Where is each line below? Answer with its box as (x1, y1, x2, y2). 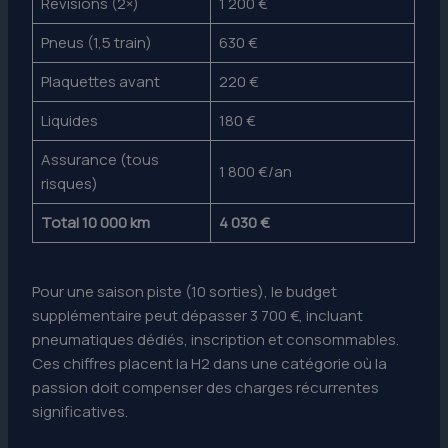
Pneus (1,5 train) (40, 31, 152, 53)
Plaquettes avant (40, 70, 160, 92)
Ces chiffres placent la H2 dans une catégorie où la (32, 353, 388, 375)
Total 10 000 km (40, 211, 150, 233)
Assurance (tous (40, 148, 159, 170)
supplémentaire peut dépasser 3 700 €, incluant (32, 305, 364, 327)
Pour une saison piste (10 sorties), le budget (32, 281, 338, 303)
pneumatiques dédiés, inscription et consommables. (32, 329, 400, 351)
